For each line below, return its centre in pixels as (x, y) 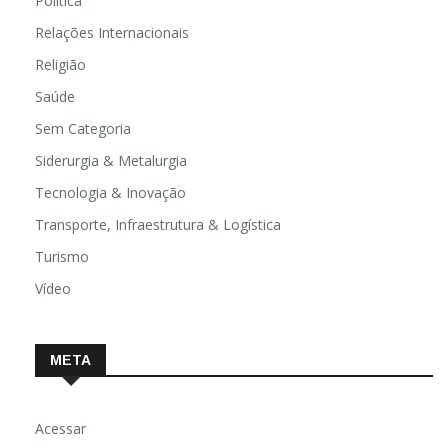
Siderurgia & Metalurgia (111, 161)
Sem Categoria (83, 129)
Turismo (62, 257)
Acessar (60, 429)
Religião (60, 65)
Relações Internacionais (112, 33)
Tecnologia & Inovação (110, 193)
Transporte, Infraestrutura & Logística (158, 225)
